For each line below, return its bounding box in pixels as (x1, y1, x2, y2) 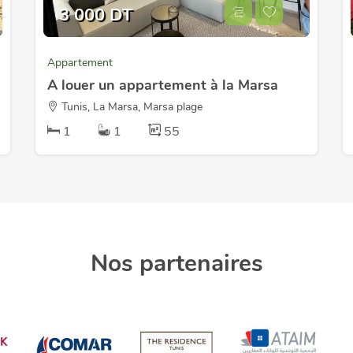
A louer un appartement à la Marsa (47, 76, 278, 95)
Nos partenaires (90, 247, 263, 280)
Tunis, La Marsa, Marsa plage (58, 99, 203, 114)
